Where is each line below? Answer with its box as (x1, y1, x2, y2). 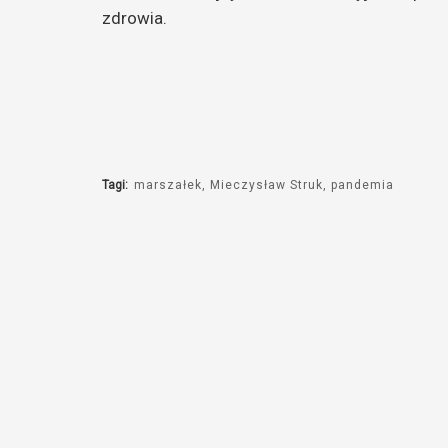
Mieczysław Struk (210, 178, 324, 193)
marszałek (134, 178, 202, 193)
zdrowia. (102, 7, 167, 28)
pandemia (331, 178, 395, 193)
